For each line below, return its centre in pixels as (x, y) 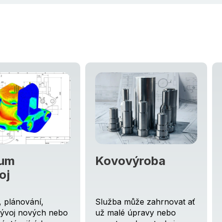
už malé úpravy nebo (136, 213)
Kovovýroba (130, 161)
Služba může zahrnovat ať (145, 202)
